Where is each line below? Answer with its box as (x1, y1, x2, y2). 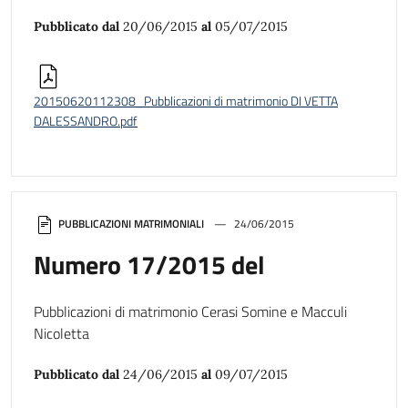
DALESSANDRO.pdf (34, 111, 138, 132)
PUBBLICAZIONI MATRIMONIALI (58, 215, 204, 233)
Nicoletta (34, 321, 89, 344)
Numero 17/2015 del (34, 244, 265, 284)
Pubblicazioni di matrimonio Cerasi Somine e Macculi (34, 300, 347, 322)
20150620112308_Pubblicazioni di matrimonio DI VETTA (34, 91, 338, 112)
